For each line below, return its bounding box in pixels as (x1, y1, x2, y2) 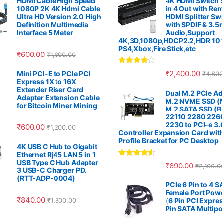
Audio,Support (166, 28, 215, 37)
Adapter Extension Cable (17, 93, 100, 102)
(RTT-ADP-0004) (17, 174, 76, 183)
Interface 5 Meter (17, 28, 73, 37)
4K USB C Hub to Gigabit (17, 142, 97, 151)
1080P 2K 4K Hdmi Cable (17, 4, 100, 13)
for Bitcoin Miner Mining (17, 101, 97, 110)
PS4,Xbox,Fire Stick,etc (118, 44, 196, 53)
